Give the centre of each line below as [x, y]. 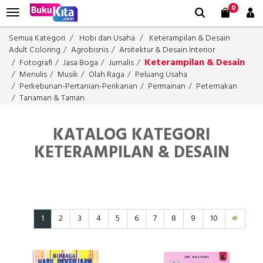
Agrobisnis [90, 50]
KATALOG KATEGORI [131, 135]
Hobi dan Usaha [107, 38]
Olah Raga [107, 75]
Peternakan [217, 87]
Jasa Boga [80, 63]
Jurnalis [121, 63]
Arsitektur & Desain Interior [167, 50]
